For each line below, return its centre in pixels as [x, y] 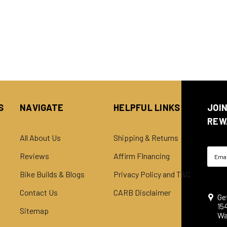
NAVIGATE [42, 107]
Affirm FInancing [142, 156]
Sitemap [34, 210]
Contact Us [39, 192]
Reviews [34, 156]
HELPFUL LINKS [147, 107]
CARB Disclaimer [142, 192]
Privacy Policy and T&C [152, 174]
